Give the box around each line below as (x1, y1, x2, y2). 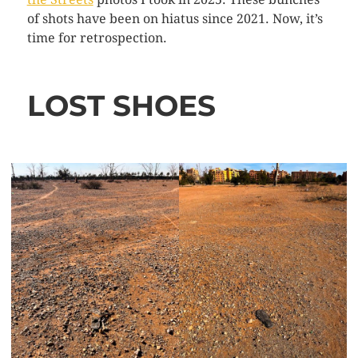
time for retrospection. (26, 30, 167, 46)
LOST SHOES (26, 88, 216, 123)
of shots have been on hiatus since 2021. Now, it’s (26, 11, 323, 26)
